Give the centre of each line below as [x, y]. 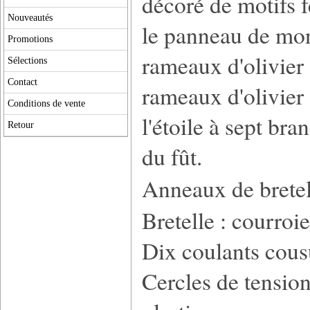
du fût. [172, 156]
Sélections [27, 61]
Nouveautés [30, 18]
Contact [22, 82]
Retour [21, 125]
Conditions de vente [46, 103]
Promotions [30, 39]
